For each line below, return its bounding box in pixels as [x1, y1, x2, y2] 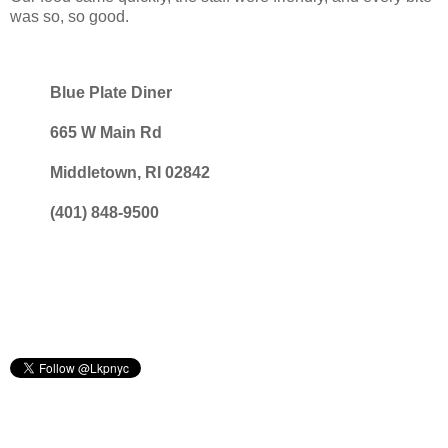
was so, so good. [10, 7, 129, 25]
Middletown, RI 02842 [50, 163, 210, 181]
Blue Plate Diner [50, 83, 172, 101]
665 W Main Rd [50, 123, 162, 141]
